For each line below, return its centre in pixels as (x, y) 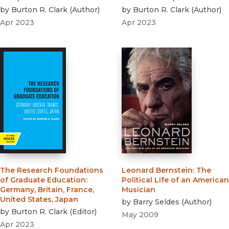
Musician (139, 190)
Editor (83, 212)
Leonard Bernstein (157, 170)
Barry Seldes (156, 202)
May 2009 (140, 215)
